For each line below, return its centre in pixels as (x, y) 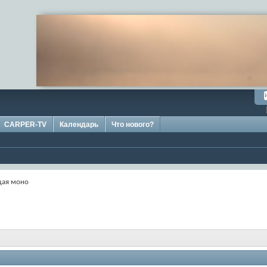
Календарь (79, 125)
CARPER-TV (25, 125)
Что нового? (133, 125)
